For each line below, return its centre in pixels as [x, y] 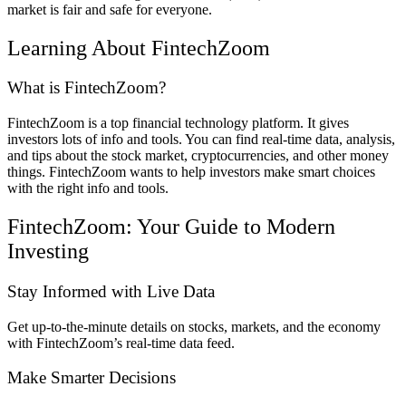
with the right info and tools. [88, 188]
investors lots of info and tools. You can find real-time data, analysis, [201, 140]
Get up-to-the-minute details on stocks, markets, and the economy [194, 326]
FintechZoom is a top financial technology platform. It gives [178, 123]
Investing [48, 251]
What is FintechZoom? [87, 88]
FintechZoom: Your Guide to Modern [171, 227]
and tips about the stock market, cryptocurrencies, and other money [198, 156]
